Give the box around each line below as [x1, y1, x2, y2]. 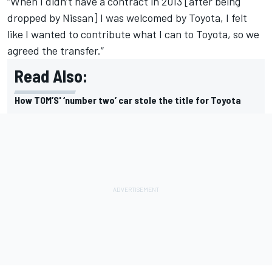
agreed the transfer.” [7, 43, 104, 57]
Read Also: [15, 65, 87, 86]
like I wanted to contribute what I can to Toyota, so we [7, 27, 259, 41]
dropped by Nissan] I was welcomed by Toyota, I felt [7, 10, 247, 24]
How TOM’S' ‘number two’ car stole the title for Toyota [15, 93, 241, 106]
